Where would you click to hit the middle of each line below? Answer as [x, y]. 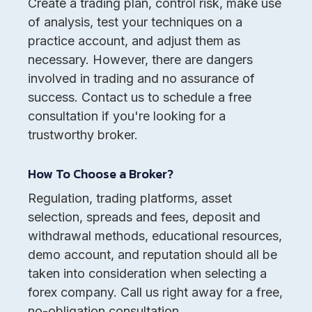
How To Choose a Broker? [101, 174]
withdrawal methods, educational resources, [155, 236]
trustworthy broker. [83, 135]
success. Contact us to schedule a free [140, 97]
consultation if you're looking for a [127, 116]
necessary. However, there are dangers [140, 60]
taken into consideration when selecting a [147, 274]
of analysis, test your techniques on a [135, 22]
